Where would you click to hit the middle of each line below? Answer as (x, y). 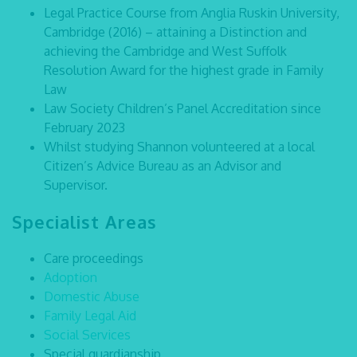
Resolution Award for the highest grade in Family (184, 70)
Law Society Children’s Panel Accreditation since (182, 108)
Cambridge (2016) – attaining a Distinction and (175, 32)
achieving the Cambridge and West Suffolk (165, 51)
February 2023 (84, 127)
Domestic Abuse (92, 296)
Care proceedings (94, 258)
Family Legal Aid (90, 316)
